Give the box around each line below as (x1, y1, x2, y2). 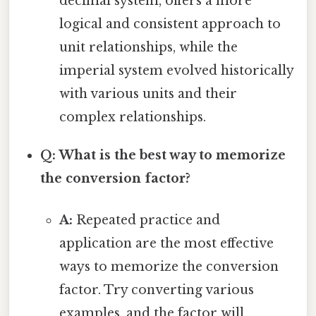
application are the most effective (59, 235, 274, 251)
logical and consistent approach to (59, 16, 281, 32)
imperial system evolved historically (59, 62, 293, 78)
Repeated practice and (72, 212, 220, 228)
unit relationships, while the (59, 39, 238, 55)
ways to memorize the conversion (59, 258, 279, 274)
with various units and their (59, 85, 237, 102)
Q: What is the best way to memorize (40, 147, 286, 163)
